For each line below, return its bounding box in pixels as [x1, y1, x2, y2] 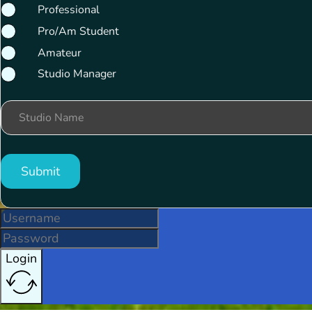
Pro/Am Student [37, 23, 119, 39]
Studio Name [18, 109, 84, 125]
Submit [20, 162, 60, 180]
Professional [37, 1, 100, 17]
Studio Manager [37, 66, 116, 82]
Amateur [37, 45, 81, 61]
